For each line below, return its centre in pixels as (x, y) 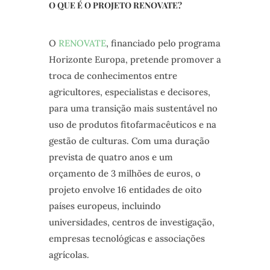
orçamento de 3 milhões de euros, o (124, 174)
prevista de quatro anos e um (111, 157)
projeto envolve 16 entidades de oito (125, 190)
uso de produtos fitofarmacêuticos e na (132, 125)
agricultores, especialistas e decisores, (129, 92)
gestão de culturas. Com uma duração (129, 141)
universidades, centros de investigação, (131, 222)
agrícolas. (69, 255)
